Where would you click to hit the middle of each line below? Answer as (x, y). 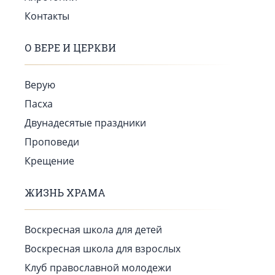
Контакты (47, 16)
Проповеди (52, 142)
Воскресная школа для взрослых (103, 249)
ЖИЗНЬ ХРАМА (65, 192)
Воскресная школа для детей (93, 230)
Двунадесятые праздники (85, 123)
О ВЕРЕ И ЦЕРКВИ (70, 48)
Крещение (49, 161)
